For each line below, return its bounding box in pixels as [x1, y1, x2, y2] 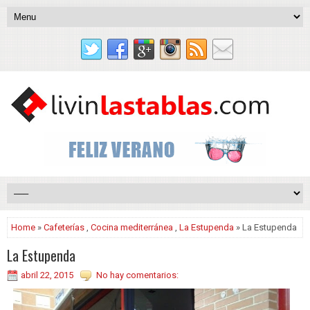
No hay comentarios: [96, 270, 179, 281]
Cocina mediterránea [91, 222, 173, 233]
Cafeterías [44, 222, 84, 233]
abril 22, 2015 [21, 270, 73, 281]
